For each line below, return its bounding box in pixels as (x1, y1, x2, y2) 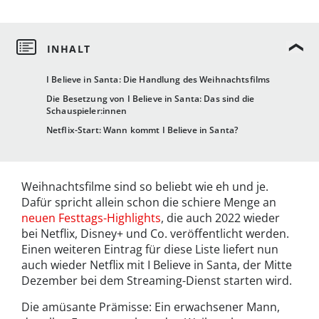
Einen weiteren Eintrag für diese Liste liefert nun (21, 241, 278, 258)
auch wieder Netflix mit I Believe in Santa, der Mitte (21, 257, 292, 273)
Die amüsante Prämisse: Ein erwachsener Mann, (21, 299, 280, 315)
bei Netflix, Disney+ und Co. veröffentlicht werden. (21, 226, 289, 242)
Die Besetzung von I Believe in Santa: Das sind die (46, 93, 255, 105)
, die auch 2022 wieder (161, 210, 280, 226)
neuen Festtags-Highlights (21, 210, 161, 226)
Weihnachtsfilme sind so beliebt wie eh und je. (21, 179, 268, 195)
